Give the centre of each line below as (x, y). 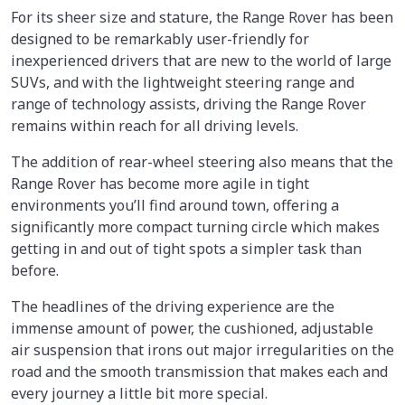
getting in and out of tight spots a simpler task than (186, 248)
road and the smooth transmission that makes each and (199, 371)
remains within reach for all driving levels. (158, 125)
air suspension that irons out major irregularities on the (202, 349)
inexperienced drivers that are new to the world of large (201, 60)
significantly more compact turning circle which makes (195, 226)
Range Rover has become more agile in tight (160, 183)
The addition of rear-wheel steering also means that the (202, 161)
